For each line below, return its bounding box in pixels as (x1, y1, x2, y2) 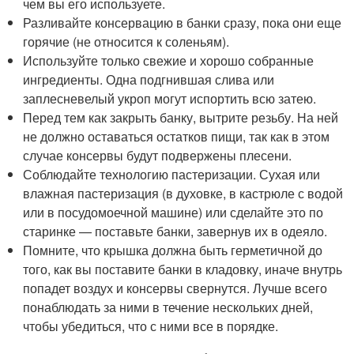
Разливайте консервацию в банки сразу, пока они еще (23, 13, 342, 32)
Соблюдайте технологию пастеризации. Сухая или (23, 164, 321, 183)
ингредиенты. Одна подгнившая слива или (23, 70, 275, 88)
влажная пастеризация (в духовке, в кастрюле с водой (23, 183, 344, 202)
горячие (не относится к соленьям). (23, 32, 230, 51)
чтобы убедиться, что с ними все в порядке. (23, 316, 279, 335)
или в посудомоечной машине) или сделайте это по (23, 202, 324, 221)
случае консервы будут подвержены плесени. (23, 145, 292, 164)
